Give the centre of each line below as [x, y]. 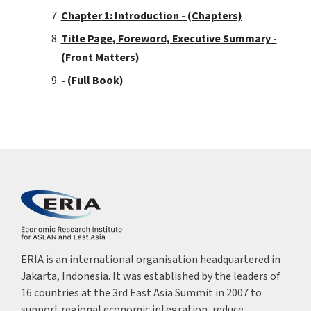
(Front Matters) [100, 57]
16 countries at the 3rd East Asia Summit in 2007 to [141, 293]
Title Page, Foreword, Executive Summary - [169, 39]
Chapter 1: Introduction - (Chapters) [151, 16]
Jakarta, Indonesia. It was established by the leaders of [150, 276]
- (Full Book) [92, 80]
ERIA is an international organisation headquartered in [150, 259]
